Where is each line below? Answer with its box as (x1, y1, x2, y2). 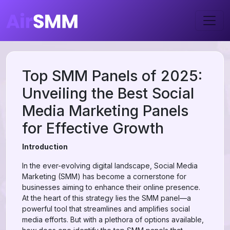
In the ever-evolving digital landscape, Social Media (22, 161, 198, 170)
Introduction (22, 142, 68, 151)
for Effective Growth (22, 119, 164, 137)
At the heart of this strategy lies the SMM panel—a (22, 194, 191, 202)
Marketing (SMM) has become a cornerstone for (22, 172, 186, 181)
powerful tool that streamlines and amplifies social (22, 204, 190, 213)
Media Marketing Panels (22, 102, 188, 120)
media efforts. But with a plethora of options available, (22, 215, 204, 224)
